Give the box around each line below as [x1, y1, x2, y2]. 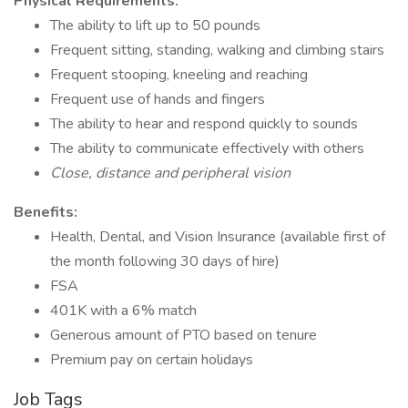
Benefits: [14, 202, 77, 222]
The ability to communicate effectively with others [50, 138, 364, 158]
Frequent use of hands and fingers [50, 89, 265, 109]
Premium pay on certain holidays [50, 350, 253, 370]
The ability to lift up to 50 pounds [50, 15, 260, 36]
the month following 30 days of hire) [50, 251, 280, 271]
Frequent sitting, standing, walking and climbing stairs [50, 40, 384, 60]
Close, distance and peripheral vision [50, 163, 291, 183]
